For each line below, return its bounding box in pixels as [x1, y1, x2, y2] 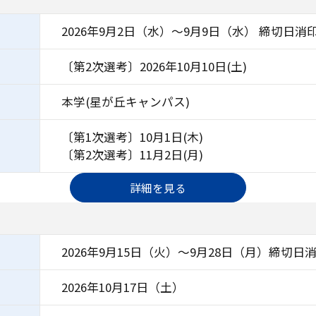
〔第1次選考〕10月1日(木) [61, 128, 203, 146]
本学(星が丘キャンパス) [61, 93, 190, 111]
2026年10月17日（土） [61, 279, 184, 296]
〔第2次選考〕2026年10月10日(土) [61, 58, 247, 75]
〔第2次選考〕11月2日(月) [61, 146, 203, 164]
